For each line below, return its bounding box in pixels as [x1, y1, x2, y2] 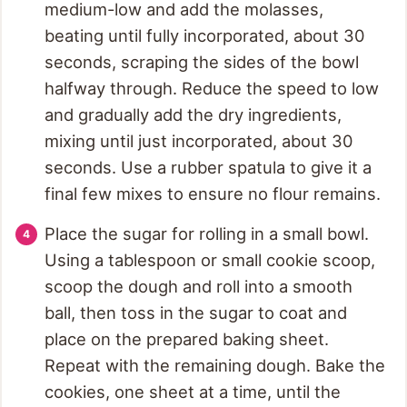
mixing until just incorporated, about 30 [45, 131, 353, 152]
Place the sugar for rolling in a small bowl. [45, 223, 369, 244]
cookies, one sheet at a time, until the [45, 382, 341, 402]
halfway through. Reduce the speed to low [45, 78, 379, 99]
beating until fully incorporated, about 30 [45, 25, 365, 46]
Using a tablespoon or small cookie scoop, [45, 250, 375, 271]
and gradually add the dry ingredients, [45, 104, 342, 125]
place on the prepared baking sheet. [45, 329, 329, 350]
